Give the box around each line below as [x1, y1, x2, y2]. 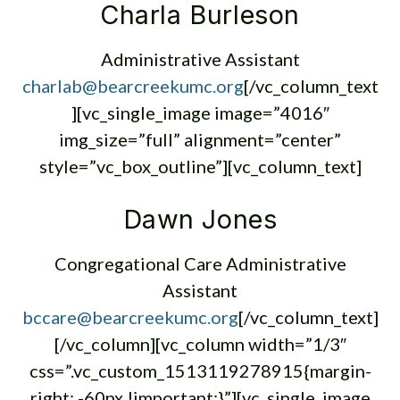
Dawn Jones [122, 204, 278, 235]
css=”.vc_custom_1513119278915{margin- [29, 360, 371, 381]
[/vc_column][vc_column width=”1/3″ [54, 333, 346, 354]
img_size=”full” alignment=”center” [59, 129, 341, 150]
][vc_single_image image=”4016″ [71, 102, 329, 123]
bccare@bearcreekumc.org [21, 306, 238, 328]
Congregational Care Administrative [54, 253, 346, 274]
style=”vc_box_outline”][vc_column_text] [38, 155, 362, 177]
